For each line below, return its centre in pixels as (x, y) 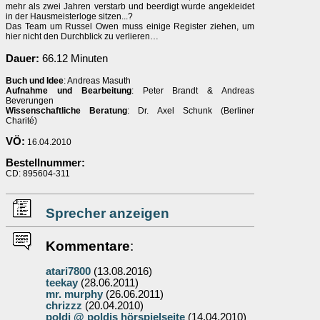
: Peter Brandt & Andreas (193, 91)
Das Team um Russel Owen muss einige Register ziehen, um (130, 26)
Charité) (21, 121)
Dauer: (22, 59)
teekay (62, 283)
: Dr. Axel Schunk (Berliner (191, 111)
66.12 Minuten (74, 59)
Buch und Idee (35, 81)
